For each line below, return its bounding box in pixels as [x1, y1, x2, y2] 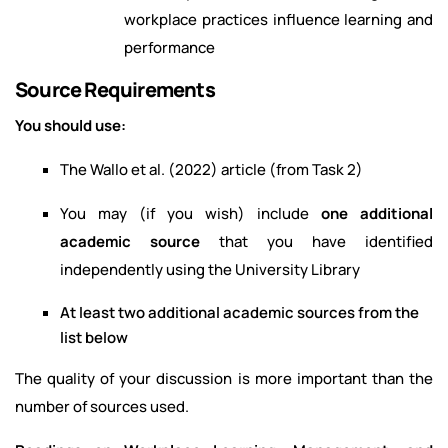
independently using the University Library [60, 259, 360, 281]
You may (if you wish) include [60, 203, 321, 225]
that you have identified [219, 231, 433, 253]
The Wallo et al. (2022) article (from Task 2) [60, 159, 363, 181]
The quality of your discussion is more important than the [15, 368, 433, 390]
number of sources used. [15, 396, 189, 418]
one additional [321, 203, 433, 225]
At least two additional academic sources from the [60, 302, 419, 324]
